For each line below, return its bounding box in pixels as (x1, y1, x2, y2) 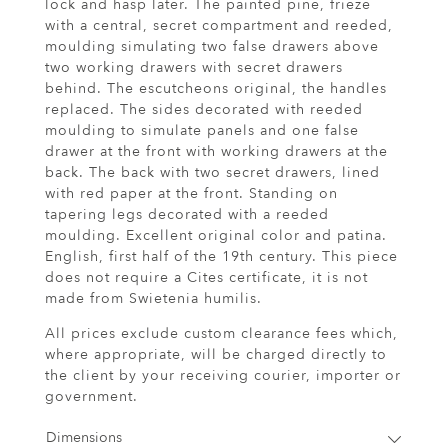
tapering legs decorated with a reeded (45, 204, 329, 224)
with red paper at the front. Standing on (45, 183, 338, 203)
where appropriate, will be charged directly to (45, 344, 387, 364)
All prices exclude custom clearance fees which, (45, 323, 398, 343)
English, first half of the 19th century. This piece (45, 246, 398, 266)
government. (45, 386, 138, 406)
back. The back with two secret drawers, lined (45, 162, 380, 182)
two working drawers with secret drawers (45, 57, 343, 77)
